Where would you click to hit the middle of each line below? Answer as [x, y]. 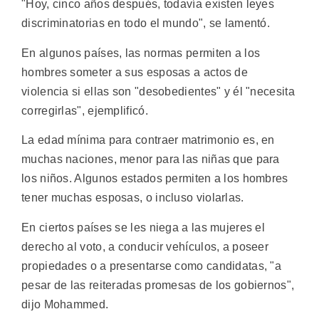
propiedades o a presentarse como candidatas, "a [152, 266]
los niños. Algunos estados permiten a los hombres [155, 179]
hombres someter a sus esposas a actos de [135, 72]
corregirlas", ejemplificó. [85, 110]
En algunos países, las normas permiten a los [141, 53]
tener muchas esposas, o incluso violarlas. [133, 198]
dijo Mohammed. [65, 304]
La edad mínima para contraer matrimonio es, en [148, 140]
